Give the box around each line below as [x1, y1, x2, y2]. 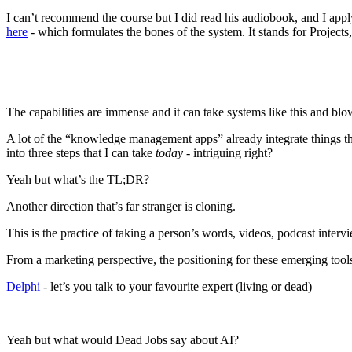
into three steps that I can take [6, 145, 156, 159]
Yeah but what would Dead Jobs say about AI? [6, 332, 239, 346]
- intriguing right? [183, 145, 273, 159]
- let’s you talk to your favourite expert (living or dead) [40, 279, 312, 293]
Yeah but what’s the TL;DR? [6, 172, 149, 186]
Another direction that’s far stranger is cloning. [6, 199, 236, 213]
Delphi [6, 279, 40, 293]
